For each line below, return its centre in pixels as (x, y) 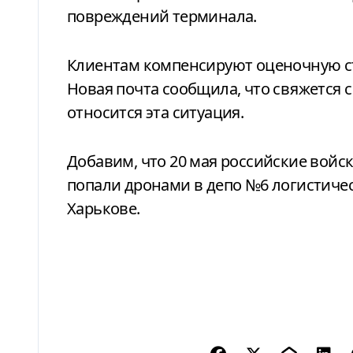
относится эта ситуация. (156, 112)
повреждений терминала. (162, 16)
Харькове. (104, 208)
